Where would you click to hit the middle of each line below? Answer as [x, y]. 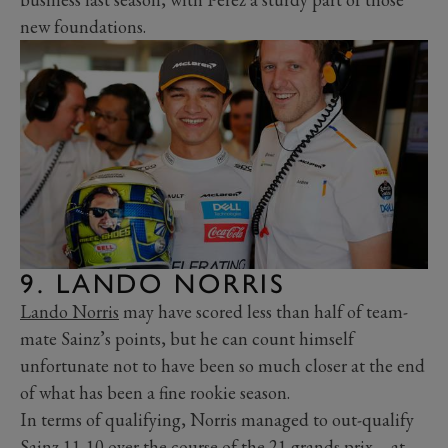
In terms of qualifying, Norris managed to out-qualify [217, 420]
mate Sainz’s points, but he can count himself [187, 339]
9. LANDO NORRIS [153, 284]
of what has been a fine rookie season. [155, 393]
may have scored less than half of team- [263, 312]
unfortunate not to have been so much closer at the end [222, 366]
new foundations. [83, 26]
